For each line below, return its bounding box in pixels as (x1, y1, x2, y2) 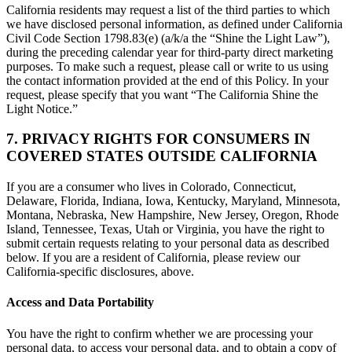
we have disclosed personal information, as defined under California (6, 16, 343, 31)
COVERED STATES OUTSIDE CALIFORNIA (6, 148, 317, 165)
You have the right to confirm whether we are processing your (6, 326, 313, 340)
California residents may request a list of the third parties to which (6, 2, 330, 16)
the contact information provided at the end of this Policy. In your (6, 73, 328, 87)
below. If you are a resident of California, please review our (6, 251, 300, 265)
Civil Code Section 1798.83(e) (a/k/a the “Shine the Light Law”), (6, 31, 330, 45)
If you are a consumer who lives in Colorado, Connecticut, (6, 180, 296, 194)
